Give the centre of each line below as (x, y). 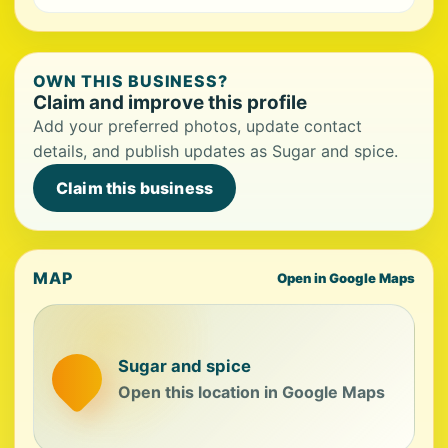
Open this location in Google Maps (251, 391)
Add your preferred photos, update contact (197, 126)
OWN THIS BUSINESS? (131, 81)
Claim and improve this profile (170, 103)
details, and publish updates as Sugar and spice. (215, 151)
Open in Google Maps (346, 278)
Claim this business (135, 188)
